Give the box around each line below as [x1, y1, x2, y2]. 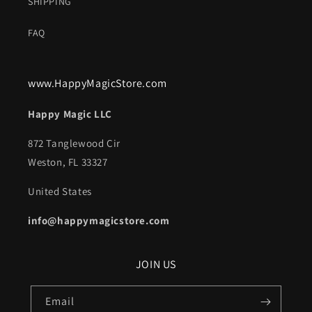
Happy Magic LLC [28, 107, 112, 120]
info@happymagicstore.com [28, 214, 170, 227]
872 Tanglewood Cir [28, 136, 120, 150]
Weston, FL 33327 [28, 155, 108, 169]
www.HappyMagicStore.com [28, 76, 167, 91]
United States [28, 185, 92, 198]
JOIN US [135, 257, 177, 272]
